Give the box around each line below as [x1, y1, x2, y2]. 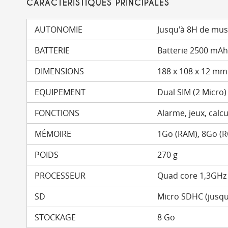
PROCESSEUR [35, 170, 85, 181]
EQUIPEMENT [35, 87, 85, 98]
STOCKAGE [35, 212, 76, 223]
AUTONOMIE [35, 24, 82, 35]
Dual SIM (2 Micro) [157, 87, 227, 98]
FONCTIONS [35, 107, 79, 119]
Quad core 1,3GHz [157, 170, 227, 181]
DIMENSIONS [35, 66, 84, 77]
